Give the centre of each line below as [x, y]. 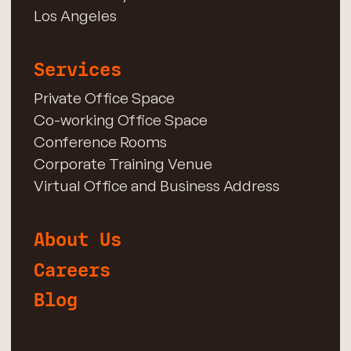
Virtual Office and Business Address [156, 185]
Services [77, 70]
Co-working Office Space [120, 119]
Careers [72, 270]
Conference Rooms [100, 141]
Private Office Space [104, 98]
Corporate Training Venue [123, 163]
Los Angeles [75, 15]
